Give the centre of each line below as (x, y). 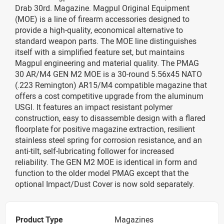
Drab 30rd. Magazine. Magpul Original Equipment (102, 8)
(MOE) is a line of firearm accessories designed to (102, 19)
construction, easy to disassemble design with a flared (110, 118)
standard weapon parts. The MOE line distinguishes (106, 41)
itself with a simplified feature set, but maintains (100, 52)
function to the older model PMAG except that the (102, 173)
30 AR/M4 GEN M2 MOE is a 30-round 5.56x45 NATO (108, 74)
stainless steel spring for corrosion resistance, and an (108, 140)
